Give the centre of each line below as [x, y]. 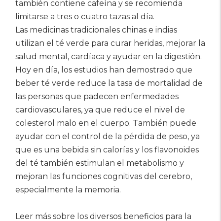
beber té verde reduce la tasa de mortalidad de [109, 83]
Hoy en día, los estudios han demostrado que [104, 70]
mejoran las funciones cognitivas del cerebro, [104, 176]
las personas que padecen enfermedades [97, 96]
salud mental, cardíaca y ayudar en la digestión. [109, 56]
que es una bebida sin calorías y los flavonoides [107, 150]
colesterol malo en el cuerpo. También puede [106, 123]
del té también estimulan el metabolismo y [100, 163]
